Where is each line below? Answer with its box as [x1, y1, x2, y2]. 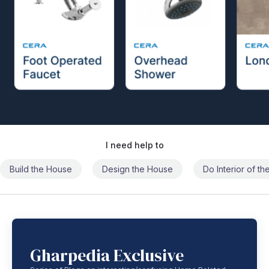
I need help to [105, 140, 164, 151]
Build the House [10, 164, 72, 175]
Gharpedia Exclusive [30, 244, 184, 267]
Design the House [102, 164, 173, 175]
